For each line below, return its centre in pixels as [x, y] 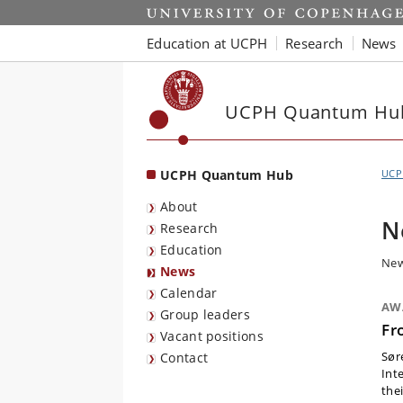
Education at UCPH [207, 43]
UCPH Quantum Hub [227, 175]
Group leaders [205, 314]
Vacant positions [212, 336]
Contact [184, 358]
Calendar [189, 293]
